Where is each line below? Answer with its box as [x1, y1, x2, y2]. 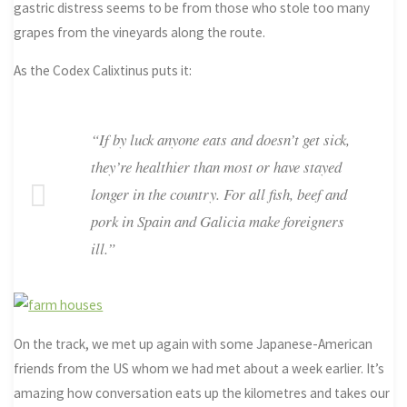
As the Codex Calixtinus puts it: [14, 62, 193, 80]
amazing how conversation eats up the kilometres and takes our [14, 383, 391, 402]
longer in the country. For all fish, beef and [90, 184, 347, 205]
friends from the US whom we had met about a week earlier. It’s [14, 359, 385, 377]
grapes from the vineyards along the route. [14, 23, 266, 41]
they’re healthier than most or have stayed [90, 156, 342, 178]
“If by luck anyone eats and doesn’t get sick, [90, 129, 350, 151]
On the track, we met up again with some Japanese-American [14, 334, 373, 352]
